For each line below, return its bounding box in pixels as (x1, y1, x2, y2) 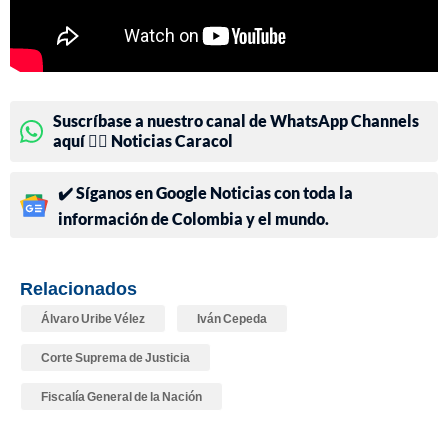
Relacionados (20, 277, 137, 300)
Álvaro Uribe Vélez (41, 311, 145, 327)
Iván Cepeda (197, 311, 267, 327)
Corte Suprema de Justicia (41, 350, 190, 366)
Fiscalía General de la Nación (41, 389, 202, 405)
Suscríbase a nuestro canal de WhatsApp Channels (53, 111, 419, 131)
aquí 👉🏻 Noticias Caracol (53, 131, 233, 151)
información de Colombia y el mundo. (58, 209, 329, 229)
